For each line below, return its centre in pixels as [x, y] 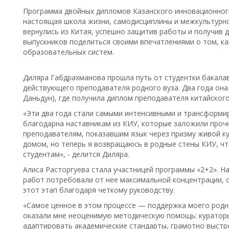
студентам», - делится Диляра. [76, 154]
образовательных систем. [68, 52]
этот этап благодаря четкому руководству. [100, 190]
